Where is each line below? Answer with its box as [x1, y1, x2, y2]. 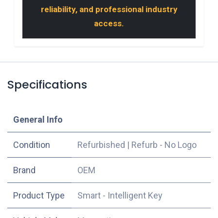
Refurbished [77, 139, 125, 150]
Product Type [13, 190, 65, 200]
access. [94, 18, 124, 28]
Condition [13, 139, 50, 150]
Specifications [7, 76, 87, 92]
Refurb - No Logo [131, 139, 197, 150]
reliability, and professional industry [40, 4, 178, 14]
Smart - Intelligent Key [77, 190, 163, 200]
